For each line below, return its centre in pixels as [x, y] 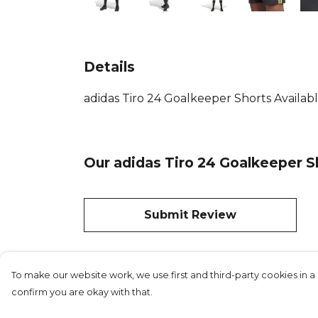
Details [109, 67]
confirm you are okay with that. [82, 292]
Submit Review [190, 214]
